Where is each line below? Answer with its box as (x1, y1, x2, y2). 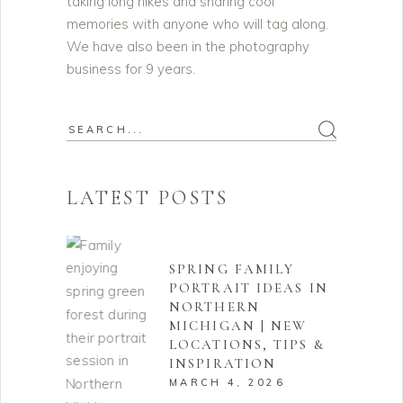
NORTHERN (169, 299, 260, 315)
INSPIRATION (169, 355, 277, 372)
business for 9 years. (67, 60, 195, 77)
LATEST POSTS (67, 186, 229, 210)
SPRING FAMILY (169, 261, 295, 277)
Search (66, 120, 110, 137)
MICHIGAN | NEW (169, 318, 308, 334)
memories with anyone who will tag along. (67, 15, 328, 32)
